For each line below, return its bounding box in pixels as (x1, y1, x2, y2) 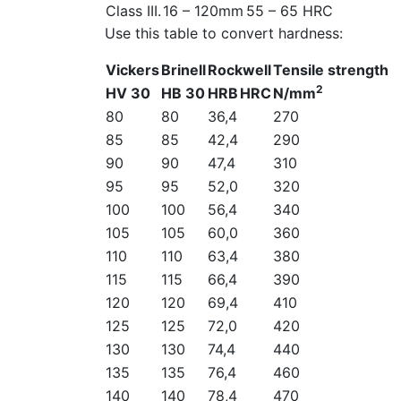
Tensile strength (273, 61, 388, 79)
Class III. (106, 2, 161, 20)
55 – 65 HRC (246, 2, 333, 20)
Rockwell (208, 61, 271, 79)
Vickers (106, 61, 159, 79)
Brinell (161, 61, 206, 79)
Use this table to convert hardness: (105, 24, 343, 42)
